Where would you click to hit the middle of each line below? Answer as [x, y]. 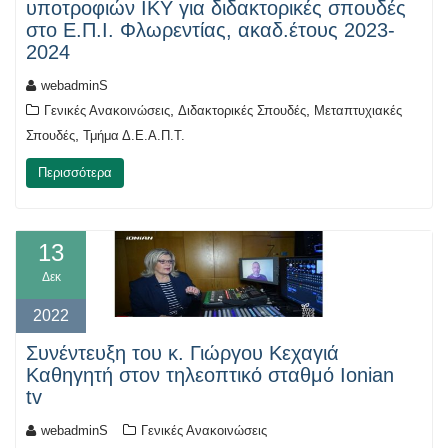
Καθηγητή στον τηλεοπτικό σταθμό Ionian [210, 375]
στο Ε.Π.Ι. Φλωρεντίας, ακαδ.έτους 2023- [210, 29]
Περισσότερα [75, 172]
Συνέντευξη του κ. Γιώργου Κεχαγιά [182, 353]
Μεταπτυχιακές [358, 110]
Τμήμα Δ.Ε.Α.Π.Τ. [134, 135]
